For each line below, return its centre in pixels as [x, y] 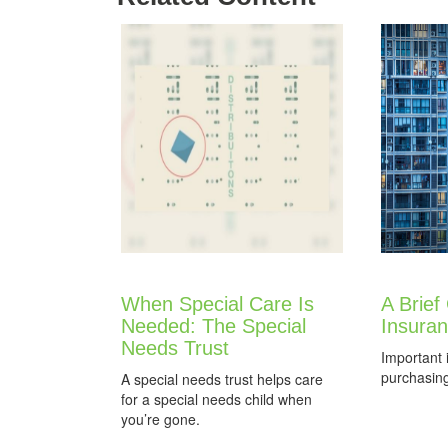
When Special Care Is [217, 304]
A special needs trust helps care [222, 379]
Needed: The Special [213, 326]
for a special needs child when [216, 399]
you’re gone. [160, 419]
